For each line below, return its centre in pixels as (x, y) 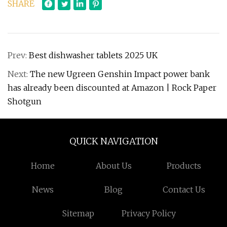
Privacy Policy (149, 213)
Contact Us (184, 190)
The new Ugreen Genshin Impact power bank (120, 74)
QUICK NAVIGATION (113, 141)
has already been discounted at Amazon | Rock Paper (112, 88)
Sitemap (78, 213)
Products (184, 166)
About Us (113, 166)
